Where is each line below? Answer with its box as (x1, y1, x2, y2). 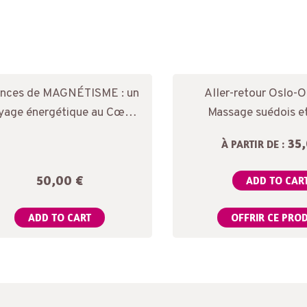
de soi (44, 124, 75, 140)
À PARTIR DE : (221, 138, 284, 151)
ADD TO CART (28, 211, 92, 225)
